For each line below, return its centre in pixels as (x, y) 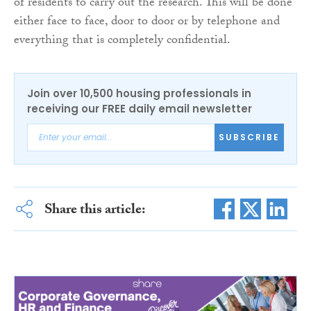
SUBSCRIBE (249, 137)
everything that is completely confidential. (122, 41)
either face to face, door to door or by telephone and (147, 22)
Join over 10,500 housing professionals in (139, 93)
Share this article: (95, 211)
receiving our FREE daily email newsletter (140, 108)
